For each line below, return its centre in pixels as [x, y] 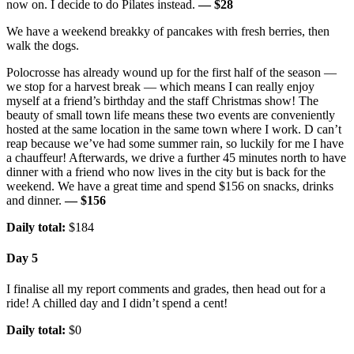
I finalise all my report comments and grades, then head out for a [166, 289]
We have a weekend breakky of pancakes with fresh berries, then [168, 31]
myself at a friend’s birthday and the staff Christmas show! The [162, 100]
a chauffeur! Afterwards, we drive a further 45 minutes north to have [176, 157]
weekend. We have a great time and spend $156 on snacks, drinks [170, 186]
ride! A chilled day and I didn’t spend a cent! [117, 303]
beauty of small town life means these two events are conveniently [171, 115]
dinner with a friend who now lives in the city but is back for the [166, 171]
